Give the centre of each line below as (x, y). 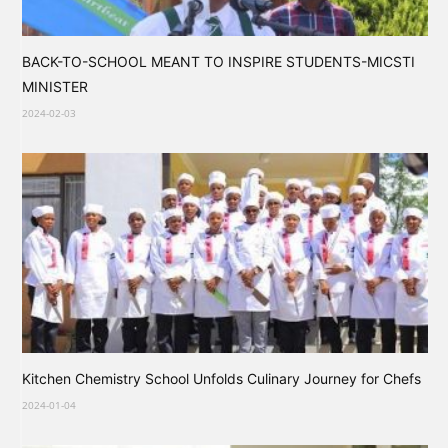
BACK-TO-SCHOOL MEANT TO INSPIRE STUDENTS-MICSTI (219, 61)
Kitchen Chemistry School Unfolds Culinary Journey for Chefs (221, 379)
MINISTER (55, 86)
